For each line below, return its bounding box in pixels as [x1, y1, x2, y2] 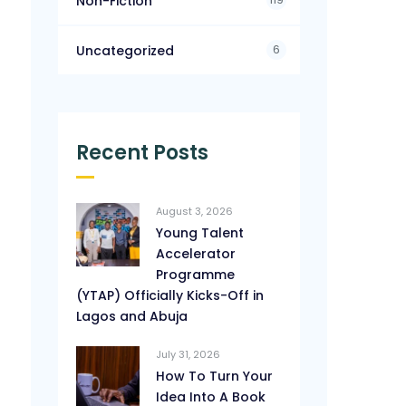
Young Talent [156, 224, 245, 242]
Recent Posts [76, 139, 209, 167]
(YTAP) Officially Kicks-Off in [76, 286, 265, 304]
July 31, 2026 [156, 347, 221, 362]
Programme [156, 266, 236, 284]
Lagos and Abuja [76, 307, 188, 325]
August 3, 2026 [156, 204, 234, 218]
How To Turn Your [156, 367, 274, 385]
